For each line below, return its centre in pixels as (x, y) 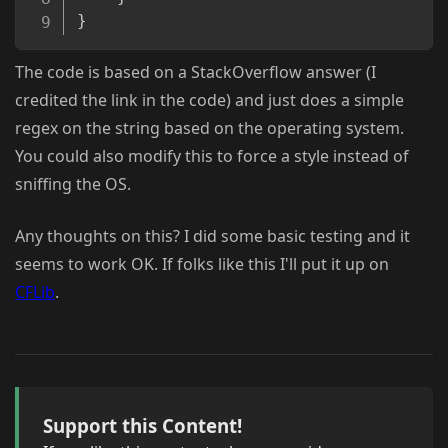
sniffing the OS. (73, 184)
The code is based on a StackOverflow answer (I (195, 72)
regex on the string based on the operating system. (209, 128)
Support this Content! (142, 426)
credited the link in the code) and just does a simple (209, 100)
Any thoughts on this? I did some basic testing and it (212, 236)
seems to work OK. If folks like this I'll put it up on (202, 264)
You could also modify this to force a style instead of (212, 156)
